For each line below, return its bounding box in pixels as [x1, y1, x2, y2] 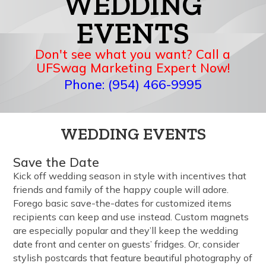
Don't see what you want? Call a [35, 46, 231, 62]
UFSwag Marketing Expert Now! [36, 59, 230, 75]
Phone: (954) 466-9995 [64, 76, 202, 92]
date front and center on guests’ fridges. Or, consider [13, 238, 240, 251]
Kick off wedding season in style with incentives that [13, 170, 247, 182]
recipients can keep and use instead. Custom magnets [13, 211, 249, 223]
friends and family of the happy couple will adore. [13, 183, 229, 196]
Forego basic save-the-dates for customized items [13, 197, 232, 210]
